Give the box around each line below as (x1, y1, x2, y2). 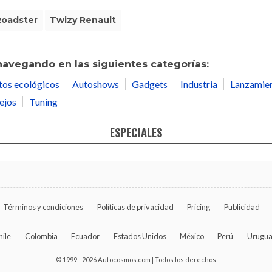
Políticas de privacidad (97, 202, 174, 212)
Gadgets (132, 78, 168, 90)
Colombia (24, 231, 58, 241)
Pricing (187, 202, 211, 212)
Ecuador (71, 231, 100, 241)
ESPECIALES (109, 123, 162, 140)
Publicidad (223, 202, 260, 212)
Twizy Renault (50, 15, 117, 26)
